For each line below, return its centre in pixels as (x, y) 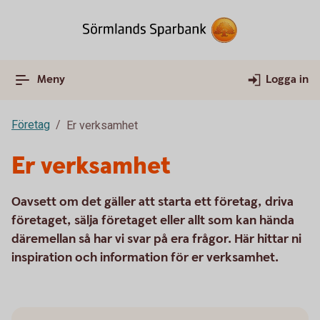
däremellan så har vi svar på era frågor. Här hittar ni (156, 239)
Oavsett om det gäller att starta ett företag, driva (152, 202)
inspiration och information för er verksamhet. (145, 257)
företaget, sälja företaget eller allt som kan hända (153, 220)
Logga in (287, 80)
